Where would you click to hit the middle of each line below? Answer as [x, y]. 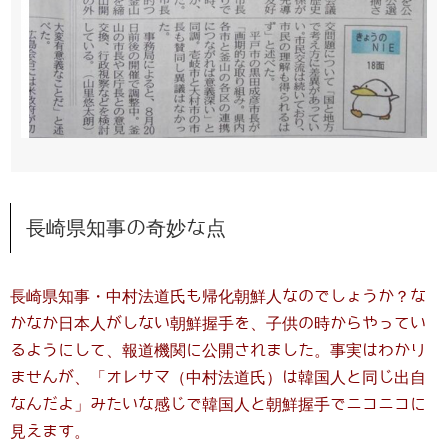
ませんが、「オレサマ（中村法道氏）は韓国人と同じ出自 [218, 378]
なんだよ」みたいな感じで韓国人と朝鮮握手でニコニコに [218, 405]
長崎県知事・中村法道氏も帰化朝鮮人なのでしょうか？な [218, 297]
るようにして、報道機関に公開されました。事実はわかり [218, 351]
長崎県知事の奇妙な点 [126, 228]
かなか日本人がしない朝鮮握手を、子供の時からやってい [218, 324]
